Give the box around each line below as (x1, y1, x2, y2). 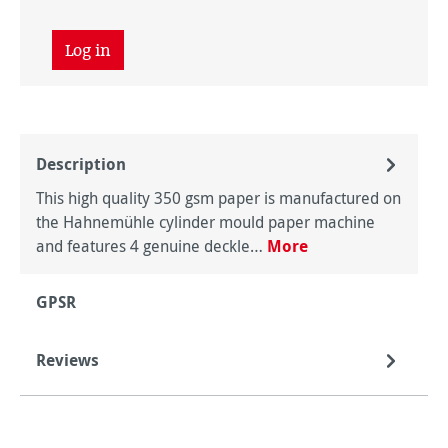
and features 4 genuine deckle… (36, 235, 267, 257)
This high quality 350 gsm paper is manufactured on (36, 187, 401, 209)
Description (36, 153, 126, 175)
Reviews (36, 349, 99, 371)
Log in (65, 39, 111, 61)
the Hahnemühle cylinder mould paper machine (36, 211, 375, 233)
